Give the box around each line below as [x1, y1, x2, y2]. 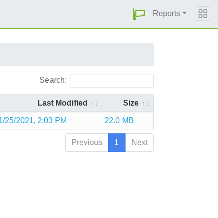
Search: [39, 75, 67, 84]
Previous [71, 138, 103, 146]
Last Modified [37, 98, 88, 107]
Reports [152, 9, 181, 18]
